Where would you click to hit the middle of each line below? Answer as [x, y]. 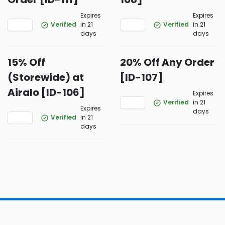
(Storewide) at [46, 77]
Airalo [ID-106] [46, 92]
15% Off [26, 62]
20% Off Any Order [167, 62]
